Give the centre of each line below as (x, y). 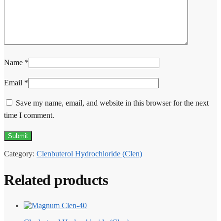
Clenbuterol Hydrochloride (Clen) (89, 154)
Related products (56, 180)
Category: (20, 154)
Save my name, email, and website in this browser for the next (112, 103)
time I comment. (29, 115)
